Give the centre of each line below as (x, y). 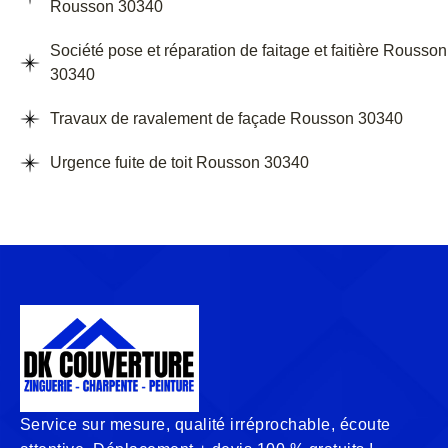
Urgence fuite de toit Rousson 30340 (179, 163)
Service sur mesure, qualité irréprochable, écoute (205, 425)
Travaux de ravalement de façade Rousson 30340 (226, 119)
